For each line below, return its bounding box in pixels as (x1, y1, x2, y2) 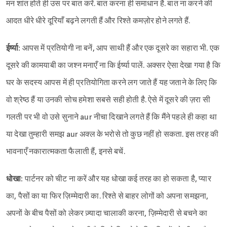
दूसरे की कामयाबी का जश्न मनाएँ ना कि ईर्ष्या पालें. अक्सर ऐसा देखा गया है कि (6, 60, 220, 70)
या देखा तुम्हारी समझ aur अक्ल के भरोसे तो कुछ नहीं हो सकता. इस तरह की (6, 129, 219, 139)
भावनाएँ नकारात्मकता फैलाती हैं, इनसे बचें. (6, 146, 125, 157)
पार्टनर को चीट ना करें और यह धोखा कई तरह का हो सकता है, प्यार (24, 174, 211, 184)
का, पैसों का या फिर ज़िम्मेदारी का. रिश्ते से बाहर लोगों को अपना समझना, (6, 191, 209, 201)
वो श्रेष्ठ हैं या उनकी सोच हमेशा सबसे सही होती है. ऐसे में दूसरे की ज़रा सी (6, 95, 210, 105)
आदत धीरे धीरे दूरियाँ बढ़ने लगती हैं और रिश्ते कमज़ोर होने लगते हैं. (6, 16, 191, 26)
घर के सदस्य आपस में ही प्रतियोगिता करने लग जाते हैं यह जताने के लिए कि (6, 78, 217, 88)
